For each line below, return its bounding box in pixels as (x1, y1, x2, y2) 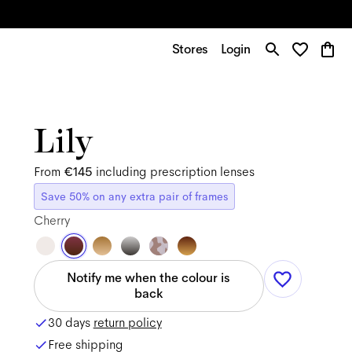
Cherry (33, 212, 70, 229)
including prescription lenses (95, 163, 255, 180)
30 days (47, 314, 93, 331)
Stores (171, 41, 209, 57)
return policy (93, 314, 162, 331)
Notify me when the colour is (67, 269, 231, 286)
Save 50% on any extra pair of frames (40, 189, 228, 203)
